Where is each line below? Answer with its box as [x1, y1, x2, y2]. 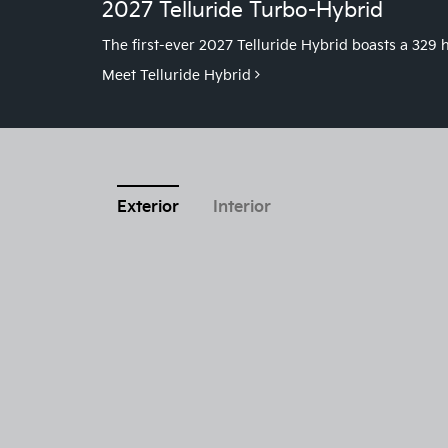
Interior [213, 197, 271, 217]
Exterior [117, 197, 179, 217]
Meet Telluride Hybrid [102, 66, 255, 84]
